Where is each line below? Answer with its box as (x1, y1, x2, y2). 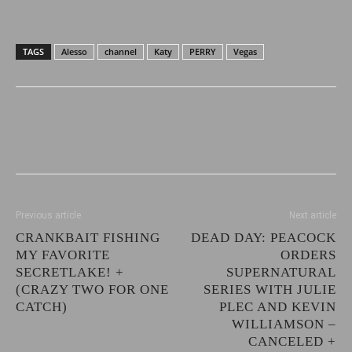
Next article (289, 210, 336, 221)
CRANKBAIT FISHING (16, 230, 160, 245)
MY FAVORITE (16, 247, 110, 262)
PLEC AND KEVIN (219, 299, 336, 314)
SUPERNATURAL (226, 265, 336, 280)
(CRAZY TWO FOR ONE (16, 282, 169, 297)
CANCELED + (248, 334, 336, 349)
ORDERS (280, 247, 336, 262)
